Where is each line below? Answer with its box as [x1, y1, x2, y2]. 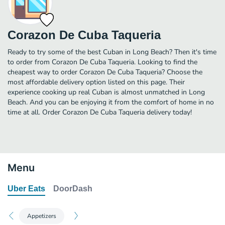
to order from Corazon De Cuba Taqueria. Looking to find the [8, 57, 197, 67]
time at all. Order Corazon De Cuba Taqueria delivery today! [8, 107, 192, 117]
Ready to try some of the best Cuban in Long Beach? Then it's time [8, 47, 216, 57]
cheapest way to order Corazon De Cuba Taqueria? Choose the [8, 67, 202, 77]
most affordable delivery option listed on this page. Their [8, 77, 185, 87]
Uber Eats [8, 184, 45, 193]
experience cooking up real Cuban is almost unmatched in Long [8, 87, 205, 97]
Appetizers [27, 211, 56, 220]
